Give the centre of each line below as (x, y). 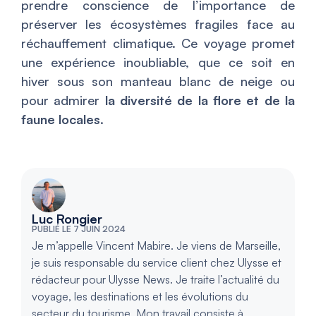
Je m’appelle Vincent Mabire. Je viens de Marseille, (156, 246)
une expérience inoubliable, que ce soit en (158, 62)
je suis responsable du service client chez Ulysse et (157, 263)
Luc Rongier (67, 219)
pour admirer (61, 101)
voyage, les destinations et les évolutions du (140, 297)
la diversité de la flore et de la (197, 101)
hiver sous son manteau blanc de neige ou (158, 81)
